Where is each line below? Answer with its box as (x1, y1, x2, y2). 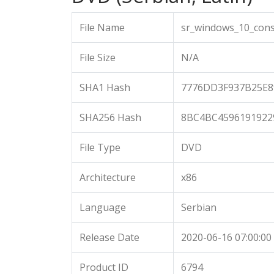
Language (80, 201, 126, 214)
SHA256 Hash (80, 111, 141, 124)
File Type (80, 141, 120, 154)
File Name (80, 21, 125, 34)
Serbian (181, 201, 217, 214)
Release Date (80, 231, 139, 244)
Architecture (80, 171, 136, 184)
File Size (80, 51, 116, 64)
